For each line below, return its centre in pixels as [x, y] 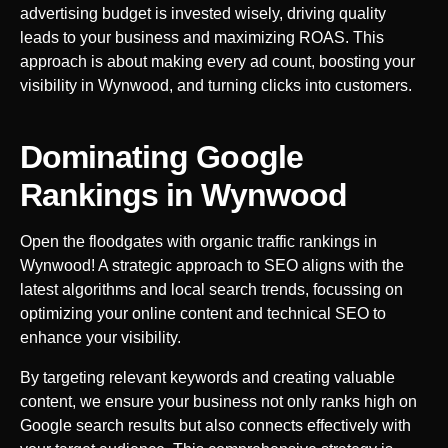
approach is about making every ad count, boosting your [217, 61]
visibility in [59, 85]
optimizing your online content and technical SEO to [203, 313]
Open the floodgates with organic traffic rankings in [198, 241]
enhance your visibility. [100, 337]
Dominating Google [161, 156]
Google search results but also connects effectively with [215, 425]
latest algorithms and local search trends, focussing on [211, 289]
